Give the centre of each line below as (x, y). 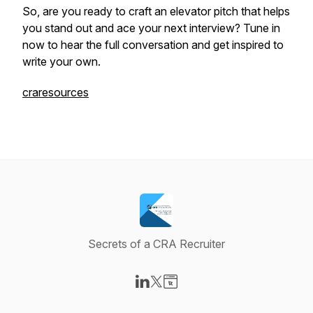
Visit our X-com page (209, 296)
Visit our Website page (226, 296)
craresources (56, 92)
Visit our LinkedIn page (199, 296)
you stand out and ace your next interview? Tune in (151, 28)
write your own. (61, 61)
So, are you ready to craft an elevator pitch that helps (156, 11)
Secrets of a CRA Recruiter (156, 244)
